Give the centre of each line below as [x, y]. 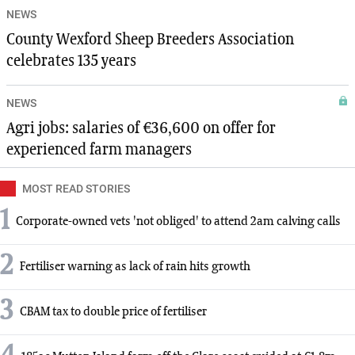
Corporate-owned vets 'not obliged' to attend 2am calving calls [178, 221]
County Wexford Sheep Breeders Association [150, 40]
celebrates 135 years [71, 61]
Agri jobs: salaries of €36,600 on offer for [141, 129]
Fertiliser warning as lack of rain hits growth [135, 267]
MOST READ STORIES [76, 189]
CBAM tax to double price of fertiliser [113, 312]
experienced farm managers [99, 150]
